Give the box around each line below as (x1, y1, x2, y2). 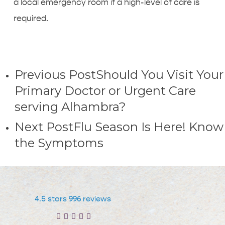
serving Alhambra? (14, 99, 126, 114)
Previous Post (14, 67, 96, 82)
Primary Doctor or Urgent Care (14, 83, 196, 98)
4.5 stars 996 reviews (35, 194, 111, 203)
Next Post (14, 120, 73, 134)
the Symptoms (14, 136, 103, 150)
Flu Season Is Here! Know (73, 120, 223, 134)
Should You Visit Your (95, 67, 223, 82)
